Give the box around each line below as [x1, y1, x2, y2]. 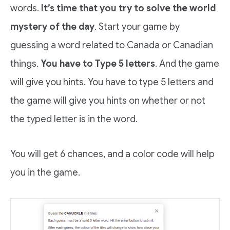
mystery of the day [10, 21, 94, 33]
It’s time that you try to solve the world [41, 3, 216, 14]
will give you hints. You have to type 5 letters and [10, 76, 214, 88]
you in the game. [10, 167, 80, 179]
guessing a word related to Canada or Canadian [10, 40, 213, 51]
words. [10, 3, 41, 14]
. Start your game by [94, 21, 180, 33]
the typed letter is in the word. [10, 113, 138, 125]
